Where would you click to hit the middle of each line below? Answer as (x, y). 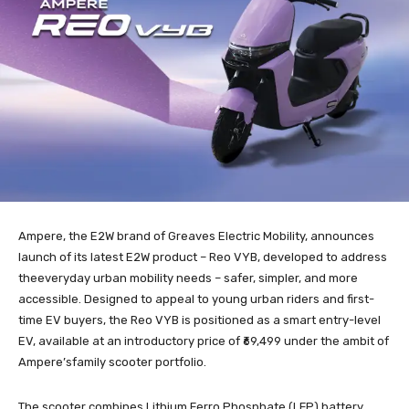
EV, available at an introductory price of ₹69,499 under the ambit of (204, 341)
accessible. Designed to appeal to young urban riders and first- (196, 299)
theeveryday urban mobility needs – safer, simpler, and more (188, 278)
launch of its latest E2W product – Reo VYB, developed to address (203, 257)
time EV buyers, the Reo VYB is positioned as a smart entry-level (199, 320)
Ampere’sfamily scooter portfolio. (112, 362)
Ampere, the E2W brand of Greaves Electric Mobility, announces (196, 236)
